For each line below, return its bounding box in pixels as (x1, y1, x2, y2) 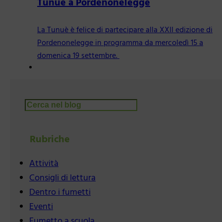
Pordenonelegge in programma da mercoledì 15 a (37, 37, 203, 50)
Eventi (29, 200, 53, 215)
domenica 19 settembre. (37, 50, 119, 63)
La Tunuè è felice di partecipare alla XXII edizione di (37, 24, 213, 37)
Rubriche (30, 132, 70, 148)
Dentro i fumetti (29, 185, 91, 200)
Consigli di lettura (29, 171, 96, 186)
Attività (29, 157, 58, 171)
